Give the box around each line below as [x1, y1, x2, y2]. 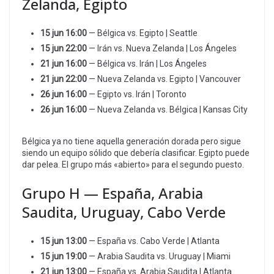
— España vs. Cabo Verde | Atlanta [87, 235, 220, 246]
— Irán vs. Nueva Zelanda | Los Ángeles [87, 43, 237, 53]
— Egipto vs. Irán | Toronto [87, 89, 187, 99]
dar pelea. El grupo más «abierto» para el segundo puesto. [22, 159, 244, 169]
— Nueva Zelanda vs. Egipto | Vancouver [87, 73, 241, 84]
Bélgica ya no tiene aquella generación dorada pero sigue [22, 136, 241, 146]
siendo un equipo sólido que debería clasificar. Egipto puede [22, 147, 250, 158]
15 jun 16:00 [40, 28, 87, 38]
